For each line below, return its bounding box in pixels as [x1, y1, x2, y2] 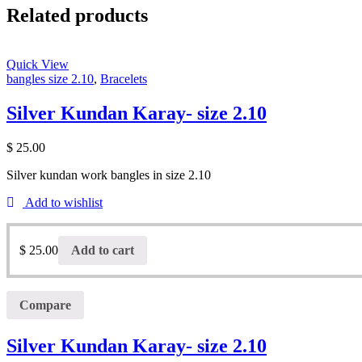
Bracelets [100, 72, 147, 86]
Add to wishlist [25, 195, 103, 209]
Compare [19, 297, 71, 312]
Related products [6, 5, 148, 27]
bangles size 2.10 [6, 72, 94, 86]
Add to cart [71, 242, 134, 257]
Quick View [6, 57, 69, 72]
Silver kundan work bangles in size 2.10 [6, 167, 211, 182]
